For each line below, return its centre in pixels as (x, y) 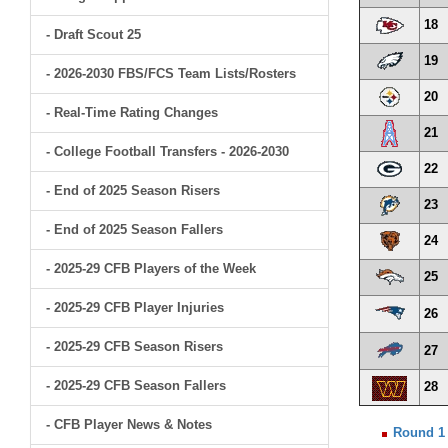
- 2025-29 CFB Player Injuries (135, 307)
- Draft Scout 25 (93, 34)
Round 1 (419, 432)
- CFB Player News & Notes (129, 424)
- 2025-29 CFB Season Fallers (136, 385)
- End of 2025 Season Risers (133, 190)
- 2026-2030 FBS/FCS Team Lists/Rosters (171, 73)
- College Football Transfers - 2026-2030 (167, 151)
